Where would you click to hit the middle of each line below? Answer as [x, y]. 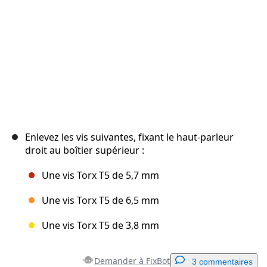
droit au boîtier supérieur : [85, 150]
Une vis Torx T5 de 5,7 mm [100, 176]
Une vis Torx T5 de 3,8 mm [100, 226]
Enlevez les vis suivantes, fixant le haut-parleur [129, 137]
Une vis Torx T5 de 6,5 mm [100, 201]
